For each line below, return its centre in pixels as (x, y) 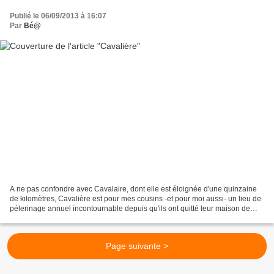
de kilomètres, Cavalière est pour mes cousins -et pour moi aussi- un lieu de (135, 199)
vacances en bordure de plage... (63, 219)
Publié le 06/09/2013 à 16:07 (58, 16)
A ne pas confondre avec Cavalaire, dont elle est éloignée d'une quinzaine (133, 189)
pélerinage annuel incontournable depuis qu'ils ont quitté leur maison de (130, 209)
